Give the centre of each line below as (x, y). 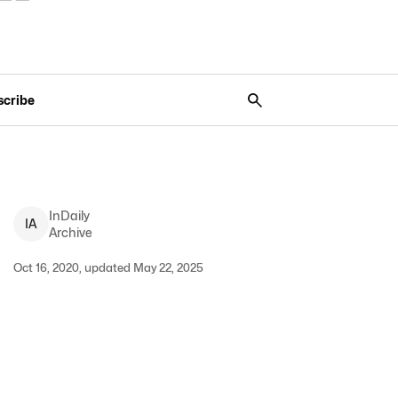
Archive (70, 232)
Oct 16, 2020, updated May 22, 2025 (108, 267)
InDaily (69, 215)
